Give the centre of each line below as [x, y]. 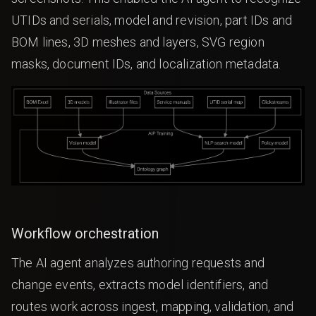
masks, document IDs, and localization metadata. [146, 64]
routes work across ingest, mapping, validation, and [153, 306]
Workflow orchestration [85, 233]
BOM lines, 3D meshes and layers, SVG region [138, 42]
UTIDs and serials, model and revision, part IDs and [152, 20]
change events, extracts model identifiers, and [140, 284]
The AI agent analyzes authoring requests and [138, 262]
